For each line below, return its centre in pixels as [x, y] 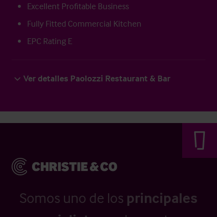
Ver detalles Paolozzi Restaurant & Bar [97, 78]
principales [162, 198]
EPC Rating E [50, 41]
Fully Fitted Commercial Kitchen [84, 23]
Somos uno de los [73, 198]
